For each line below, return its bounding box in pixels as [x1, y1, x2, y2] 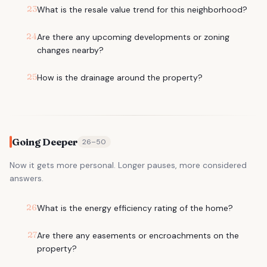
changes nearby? [37, 45, 104, 55]
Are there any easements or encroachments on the [37, 230, 239, 241]
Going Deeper [12, 136, 77, 148]
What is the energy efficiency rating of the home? [37, 203, 233, 213]
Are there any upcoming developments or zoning [37, 32, 229, 42]
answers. [10, 173, 44, 184]
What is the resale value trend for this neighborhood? [37, 4, 247, 15]
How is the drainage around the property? [37, 72, 203, 83]
